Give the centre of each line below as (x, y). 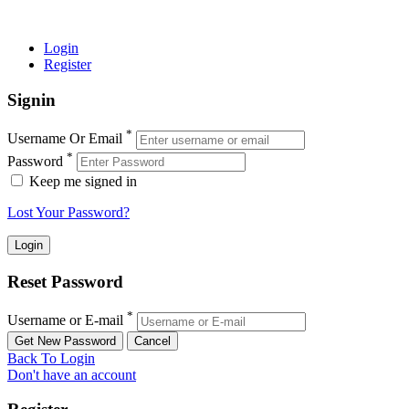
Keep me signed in (83, 181)
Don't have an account (72, 374)
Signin (31, 100)
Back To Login (51, 358)
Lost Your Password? (68, 212)
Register (68, 64)
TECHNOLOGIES (64, 16)
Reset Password (65, 281)
